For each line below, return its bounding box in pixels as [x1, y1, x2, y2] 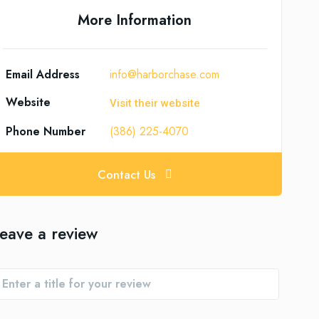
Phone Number [5, 123, 85, 140]
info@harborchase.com [110, 66, 220, 83]
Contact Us [97, 166, 155, 183]
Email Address [5, 66, 80, 83]
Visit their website [110, 97, 201, 110]
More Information [78, 10, 192, 31]
